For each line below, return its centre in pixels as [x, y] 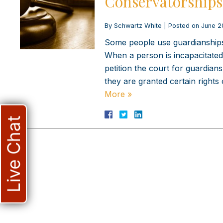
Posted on [185, 25]
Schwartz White [138, 25]
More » [118, 94]
